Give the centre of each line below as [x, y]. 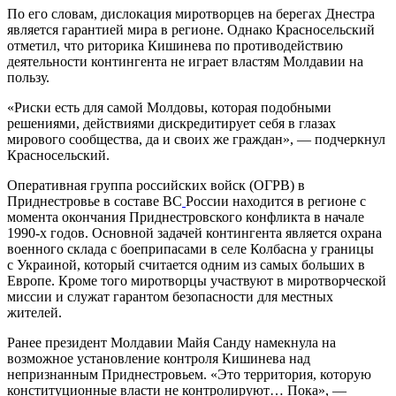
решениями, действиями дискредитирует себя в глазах [171, 124]
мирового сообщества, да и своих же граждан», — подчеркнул [196, 140]
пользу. [28, 78]
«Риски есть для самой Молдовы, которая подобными [169, 108]
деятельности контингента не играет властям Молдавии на [185, 62]
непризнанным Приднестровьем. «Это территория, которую [189, 375]
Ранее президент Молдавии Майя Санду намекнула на [171, 343]
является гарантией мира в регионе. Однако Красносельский [191, 30]
